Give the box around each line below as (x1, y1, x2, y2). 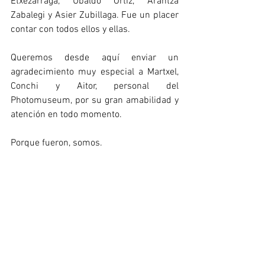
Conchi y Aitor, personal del (11, 80, 179, 92)
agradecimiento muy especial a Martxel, (11, 66, 179, 78)
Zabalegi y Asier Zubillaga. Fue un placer (11, 9, 179, 21)
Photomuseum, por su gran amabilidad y (11, 95, 179, 106)
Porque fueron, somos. (11, 137, 102, 149)
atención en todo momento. (11, 109, 122, 121)
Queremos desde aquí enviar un (11, 52, 179, 64)
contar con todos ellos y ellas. (11, 24, 130, 35)
